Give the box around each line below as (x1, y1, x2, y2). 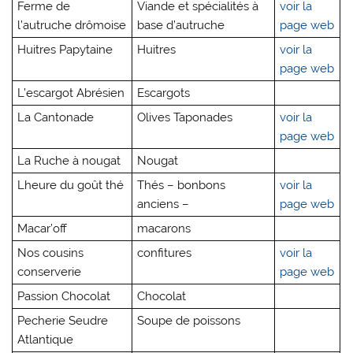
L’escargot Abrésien (17, 85, 125, 100)
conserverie (17, 264, 82, 279)
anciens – (137, 196, 193, 211)
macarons (137, 221, 191, 236)
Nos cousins (17, 245, 84, 260)
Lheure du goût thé (17, 177, 124, 192)
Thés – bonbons (137, 177, 226, 192)
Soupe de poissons (137, 313, 241, 328)
